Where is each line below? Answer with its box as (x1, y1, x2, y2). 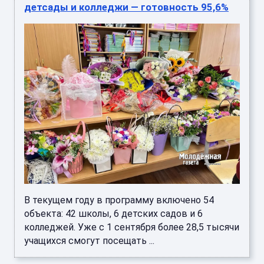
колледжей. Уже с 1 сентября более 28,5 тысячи (24, 222, 239, 233)
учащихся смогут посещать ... (24, 235, 154, 247)
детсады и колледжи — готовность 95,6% (24, 1, 229, 14)
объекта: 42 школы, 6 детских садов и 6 (24, 208, 203, 220)
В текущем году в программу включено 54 (24, 194, 214, 206)
